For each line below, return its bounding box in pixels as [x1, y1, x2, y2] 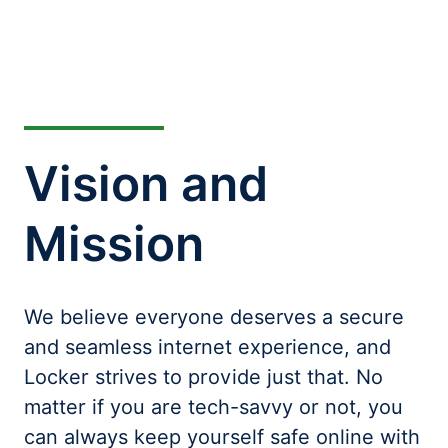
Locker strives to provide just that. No [24, 365, 383, 389]
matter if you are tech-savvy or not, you [24, 395, 403, 419]
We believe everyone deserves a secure [24, 305, 404, 329]
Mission [24, 215, 204, 272]
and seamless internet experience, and [24, 335, 391, 359]
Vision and [24, 155, 268, 212]
